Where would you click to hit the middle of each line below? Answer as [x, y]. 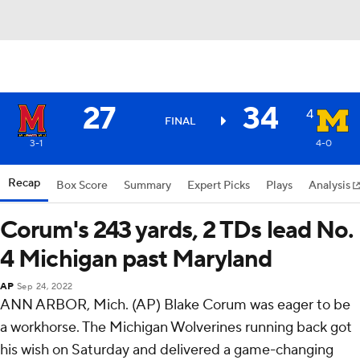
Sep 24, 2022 [45, 287]
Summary [147, 186]
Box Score [82, 186]
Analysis [331, 186]
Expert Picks [219, 186]
